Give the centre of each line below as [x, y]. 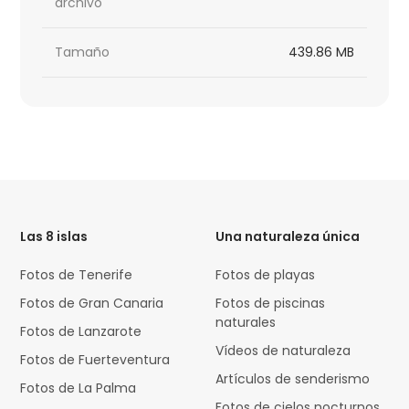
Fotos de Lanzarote [81, 331]
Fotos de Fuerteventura [95, 359]
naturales [246, 322]
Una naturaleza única [288, 236]
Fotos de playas [266, 274]
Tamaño [83, 52]
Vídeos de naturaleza [283, 350]
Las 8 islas [54, 236]
